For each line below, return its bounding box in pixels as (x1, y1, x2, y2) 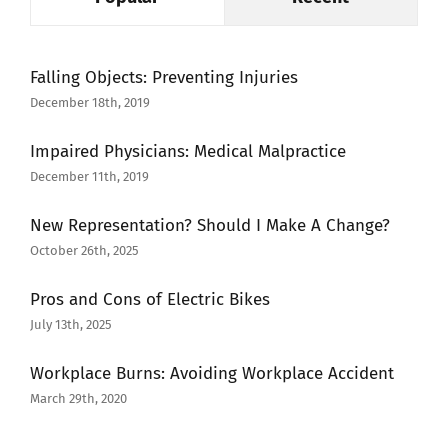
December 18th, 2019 (30, 95, 150, 111)
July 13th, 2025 (30, 317, 112, 333)
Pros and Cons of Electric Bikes (30, 289, 270, 311)
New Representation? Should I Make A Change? (30, 215, 390, 237)
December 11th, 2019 (30, 169, 149, 185)
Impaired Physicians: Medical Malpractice (30, 141, 346, 163)
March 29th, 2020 (30, 391, 127, 407)
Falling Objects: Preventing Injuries (30, 67, 298, 89)
